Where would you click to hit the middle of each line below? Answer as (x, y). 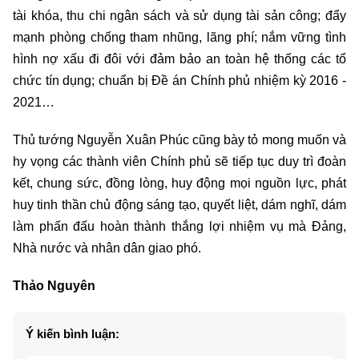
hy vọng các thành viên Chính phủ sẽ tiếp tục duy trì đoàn (179, 162)
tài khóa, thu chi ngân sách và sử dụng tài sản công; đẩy (179, 16)
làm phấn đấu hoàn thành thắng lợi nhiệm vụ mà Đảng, (179, 227)
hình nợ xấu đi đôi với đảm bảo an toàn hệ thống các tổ (179, 59)
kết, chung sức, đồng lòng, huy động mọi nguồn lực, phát (179, 184)
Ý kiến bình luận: (73, 334)
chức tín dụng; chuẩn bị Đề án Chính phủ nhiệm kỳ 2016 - (179, 81)
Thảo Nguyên (54, 286)
